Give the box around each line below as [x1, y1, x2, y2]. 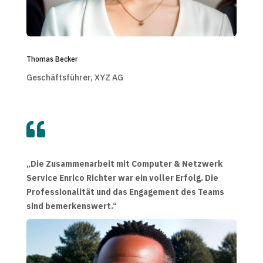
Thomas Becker [26, 54, 77, 65]
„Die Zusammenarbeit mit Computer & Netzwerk [26, 159, 222, 170]
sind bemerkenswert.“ [26, 201, 117, 212]
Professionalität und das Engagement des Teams [26, 187, 224, 198]
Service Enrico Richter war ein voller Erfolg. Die [26, 173, 218, 184]
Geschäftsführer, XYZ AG [26, 72, 123, 83]
